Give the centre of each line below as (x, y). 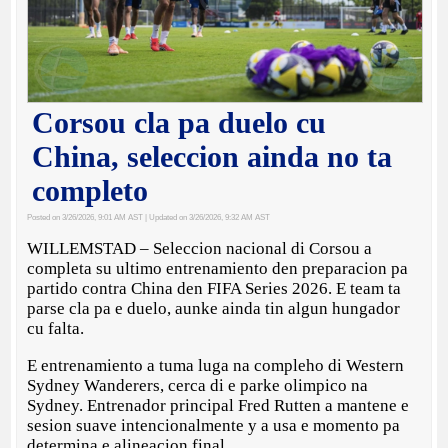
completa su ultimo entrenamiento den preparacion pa (218, 269)
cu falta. (56, 329)
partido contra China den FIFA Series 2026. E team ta (214, 289)
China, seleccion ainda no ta (212, 157)
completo (90, 191)
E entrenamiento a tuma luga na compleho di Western (216, 366)
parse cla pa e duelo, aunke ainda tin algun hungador (214, 309)
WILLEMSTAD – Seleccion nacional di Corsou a (200, 249)
